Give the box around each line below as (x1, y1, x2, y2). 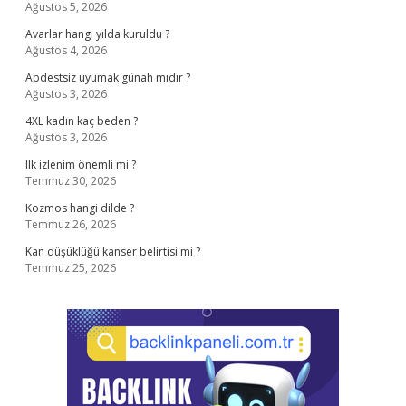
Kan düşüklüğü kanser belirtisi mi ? (25, 244, 200, 259)
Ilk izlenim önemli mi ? (25, 157, 136, 172)
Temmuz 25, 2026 (25, 260, 116, 275)
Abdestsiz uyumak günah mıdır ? (25, 70, 190, 85)
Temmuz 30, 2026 (25, 173, 116, 188)
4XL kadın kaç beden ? (25, 113, 138, 129)
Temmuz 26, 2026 (25, 217, 116, 232)
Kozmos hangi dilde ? (25, 200, 134, 216)
